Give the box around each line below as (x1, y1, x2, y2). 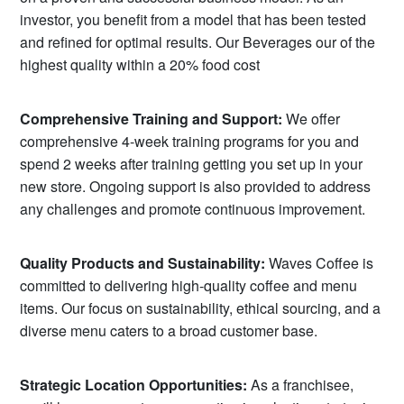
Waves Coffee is (265, 252, 374, 273)
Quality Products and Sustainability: (20, 252, 266, 273)
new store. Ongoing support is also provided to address (20, 175, 372, 197)
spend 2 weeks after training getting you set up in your (20, 152, 363, 174)
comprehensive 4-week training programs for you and (20, 130, 360, 151)
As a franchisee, (247, 373, 354, 395)
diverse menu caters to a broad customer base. (20, 319, 318, 341)
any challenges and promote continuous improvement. (20, 197, 366, 219)
